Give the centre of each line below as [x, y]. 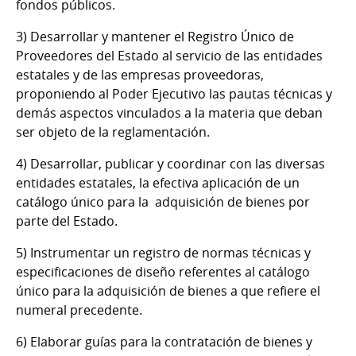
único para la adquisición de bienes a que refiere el [168, 291]
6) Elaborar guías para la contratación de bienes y [164, 342]
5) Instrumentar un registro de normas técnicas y [163, 253]
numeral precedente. [79, 310]
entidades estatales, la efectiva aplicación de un [158, 183]
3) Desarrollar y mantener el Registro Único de [155, 37]
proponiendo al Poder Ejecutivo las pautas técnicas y [174, 94]
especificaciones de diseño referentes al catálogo [163, 272]
